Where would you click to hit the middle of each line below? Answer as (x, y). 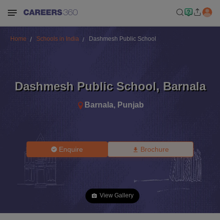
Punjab (130, 105)
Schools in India (57, 39)
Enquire (71, 149)
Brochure (154, 149)
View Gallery (117, 195)
